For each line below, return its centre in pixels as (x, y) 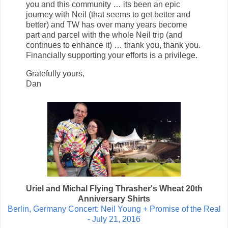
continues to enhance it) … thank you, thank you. (113, 45)
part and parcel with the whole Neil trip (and (104, 35)
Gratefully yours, (55, 73)
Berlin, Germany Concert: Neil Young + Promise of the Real (114, 209)
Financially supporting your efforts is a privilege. (112, 55)
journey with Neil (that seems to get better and (108, 14)
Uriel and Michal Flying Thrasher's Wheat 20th (114, 189)
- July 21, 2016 (114, 219)
